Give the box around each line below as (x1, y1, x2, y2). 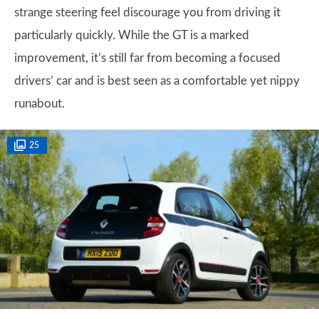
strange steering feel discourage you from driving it (14, 6, 281, 19)
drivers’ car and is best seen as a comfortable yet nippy (14, 75, 300, 87)
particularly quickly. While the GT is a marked (14, 29, 249, 41)
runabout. (14, 98, 65, 110)
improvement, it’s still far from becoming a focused (14, 52, 281, 64)
